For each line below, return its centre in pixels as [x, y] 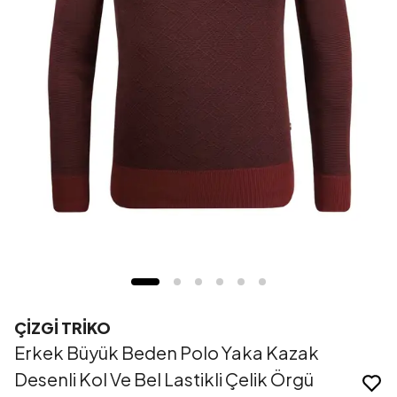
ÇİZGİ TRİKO [62, 328]
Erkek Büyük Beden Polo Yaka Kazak [167, 353]
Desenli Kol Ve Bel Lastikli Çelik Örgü [164, 379]
